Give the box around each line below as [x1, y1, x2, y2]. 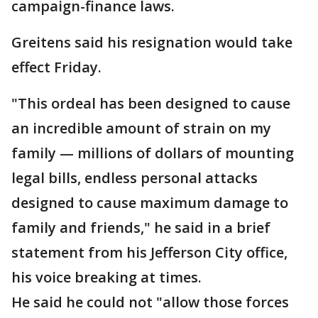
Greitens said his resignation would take [11, 33, 292, 53]
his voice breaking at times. [11, 268, 202, 287]
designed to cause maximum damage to [11, 193, 288, 213]
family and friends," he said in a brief [11, 218, 270, 238]
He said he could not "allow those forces [11, 292, 289, 312]
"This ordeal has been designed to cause [11, 94, 290, 114]
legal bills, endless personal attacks [11, 168, 258, 188]
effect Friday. [11, 57, 102, 77]
